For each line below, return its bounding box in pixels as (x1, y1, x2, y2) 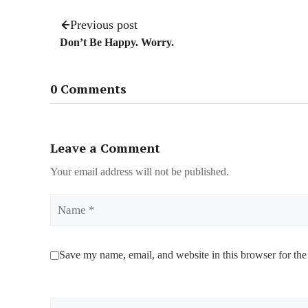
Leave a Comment (50, 140, 160, 157)
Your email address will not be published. (50, 166, 229, 178)
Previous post (70, 17, 137, 32)
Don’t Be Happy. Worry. (60, 36, 174, 48)
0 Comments (50, 80, 126, 98)
